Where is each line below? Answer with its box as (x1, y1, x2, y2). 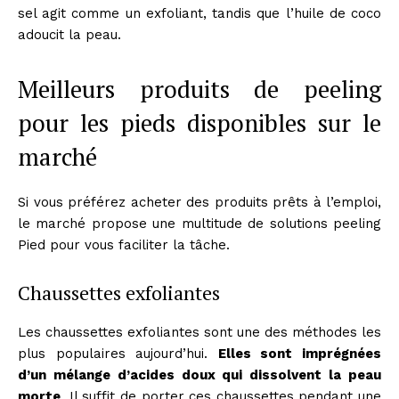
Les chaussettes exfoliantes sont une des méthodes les (18, 323, 381, 340)
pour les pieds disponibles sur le (18, 106, 381, 139)
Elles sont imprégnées (217, 345, 382, 362)
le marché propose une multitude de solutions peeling (18, 215, 381, 232)
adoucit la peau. (18, 26, 121, 43)
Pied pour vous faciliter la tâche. (18, 236, 230, 253)
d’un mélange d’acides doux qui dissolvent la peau (18, 366, 381, 383)
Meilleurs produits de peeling (18, 72, 381, 105)
